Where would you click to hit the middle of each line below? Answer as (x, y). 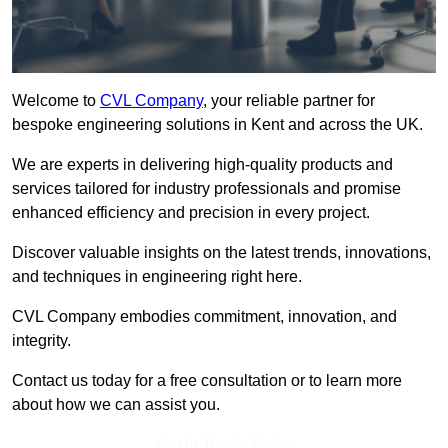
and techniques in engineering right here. (157, 277)
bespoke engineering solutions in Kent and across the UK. (217, 125)
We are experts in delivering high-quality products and (202, 165)
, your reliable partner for (289, 101)
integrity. (41, 341)
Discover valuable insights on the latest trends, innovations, (221, 253)
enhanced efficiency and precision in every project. (191, 213)
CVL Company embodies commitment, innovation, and (204, 317)
